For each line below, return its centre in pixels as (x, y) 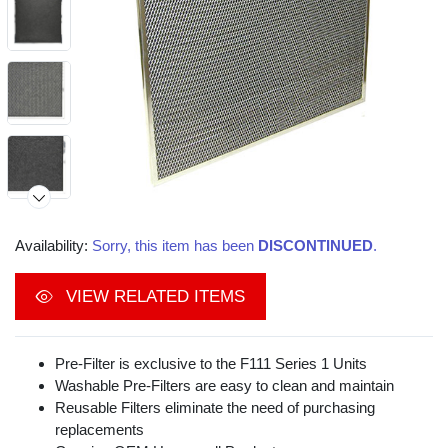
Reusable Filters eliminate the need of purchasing (215, 408)
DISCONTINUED (315, 246)
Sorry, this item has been (175, 246)
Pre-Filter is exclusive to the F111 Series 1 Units (211, 364)
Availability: (53, 246)
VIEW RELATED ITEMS (153, 297)
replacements (99, 430)
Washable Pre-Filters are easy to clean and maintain (224, 386)
